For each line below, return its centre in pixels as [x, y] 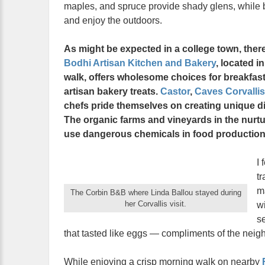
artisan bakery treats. [112, 91]
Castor [175, 91]
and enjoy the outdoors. [113, 20]
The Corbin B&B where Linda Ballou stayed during [156, 193]
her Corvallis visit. [156, 204]
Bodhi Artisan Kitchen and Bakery [140, 63]
